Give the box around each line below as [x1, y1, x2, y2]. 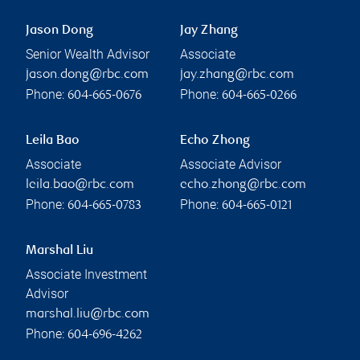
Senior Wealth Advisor [26, 47, 149, 63]
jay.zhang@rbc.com [180, 68, 294, 83]
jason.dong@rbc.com [26, 68, 149, 83]
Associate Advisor [180, 157, 281, 173]
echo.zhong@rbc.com [180, 178, 306, 193]
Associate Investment [26, 267, 147, 283]
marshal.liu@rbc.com [26, 308, 149, 322]
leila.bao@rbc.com [26, 178, 134, 193]
